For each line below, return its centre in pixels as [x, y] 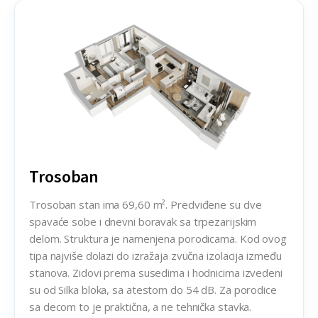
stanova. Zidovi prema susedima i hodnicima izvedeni [156, 273]
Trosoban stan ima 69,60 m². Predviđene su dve [146, 205]
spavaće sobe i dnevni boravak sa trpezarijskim [143, 222]
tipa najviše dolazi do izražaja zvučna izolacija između [155, 256]
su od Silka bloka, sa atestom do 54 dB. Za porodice [153, 290]
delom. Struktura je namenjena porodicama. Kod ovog [158, 239]
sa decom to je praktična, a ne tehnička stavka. [141, 307]
